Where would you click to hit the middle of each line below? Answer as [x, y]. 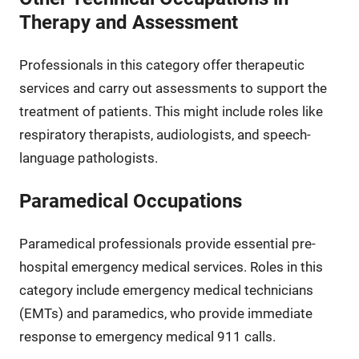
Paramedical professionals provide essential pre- [167, 243]
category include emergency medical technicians [166, 290]
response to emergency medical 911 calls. [147, 336]
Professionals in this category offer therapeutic [161, 65]
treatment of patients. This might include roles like [171, 111]
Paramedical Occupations [130, 201]
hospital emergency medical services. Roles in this [171, 266]
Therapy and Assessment [128, 22]
